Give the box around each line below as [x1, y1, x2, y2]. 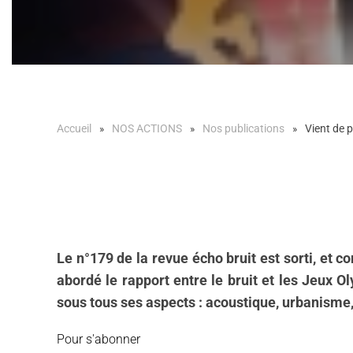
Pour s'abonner [57, 331, 140, 347]
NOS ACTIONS [112, 121, 182, 135]
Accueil [57, 121, 91, 135]
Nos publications [203, 121, 284, 135]
